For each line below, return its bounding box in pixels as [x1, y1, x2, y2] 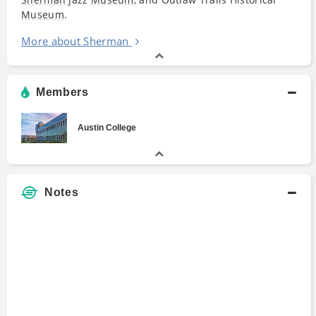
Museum [21, 7, 64, 21]
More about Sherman [21, 33, 129, 48]
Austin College [78, 123, 137, 133]
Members [32, 85, 89, 98]
